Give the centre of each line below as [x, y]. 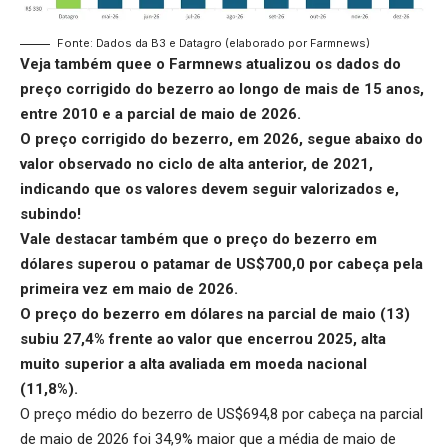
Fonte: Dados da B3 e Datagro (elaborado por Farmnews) [213, 42]
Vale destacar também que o [123, 238]
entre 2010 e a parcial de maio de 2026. [160, 113]
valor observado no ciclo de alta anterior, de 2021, [196, 163]
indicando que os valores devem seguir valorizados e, [209, 188]
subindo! [50, 213]
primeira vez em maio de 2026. [129, 288]
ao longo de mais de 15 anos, [319, 88]
